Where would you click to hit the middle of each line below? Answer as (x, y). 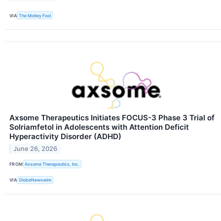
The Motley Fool (35, 15)
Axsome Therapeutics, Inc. (52, 164)
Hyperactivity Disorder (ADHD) (65, 137)
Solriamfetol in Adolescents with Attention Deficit (99, 127)
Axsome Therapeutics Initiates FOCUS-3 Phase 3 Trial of (112, 118)
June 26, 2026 (36, 149)
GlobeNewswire (35, 180)
